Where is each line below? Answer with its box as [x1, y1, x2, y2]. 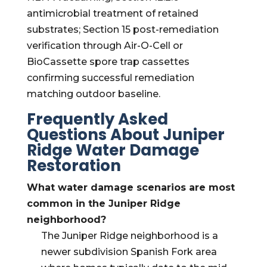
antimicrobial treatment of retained [26, 8, 198, 19]
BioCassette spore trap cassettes [26, 56, 190, 67]
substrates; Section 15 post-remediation [26, 24, 219, 35]
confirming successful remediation [26, 72, 194, 83]
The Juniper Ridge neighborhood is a [41, 230, 218, 241]
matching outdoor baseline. [26, 88, 160, 100]
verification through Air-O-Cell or [26, 40, 183, 51]
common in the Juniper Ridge [26, 198, 181, 209]
